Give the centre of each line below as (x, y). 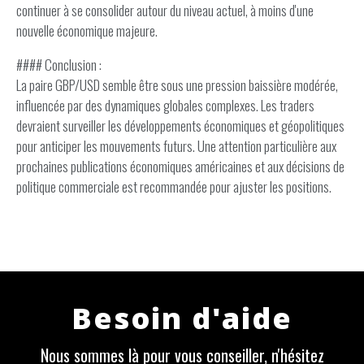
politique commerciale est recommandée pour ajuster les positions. (174, 186)
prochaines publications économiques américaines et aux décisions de (180, 166)
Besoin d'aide (182, 318)
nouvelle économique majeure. (87, 30)
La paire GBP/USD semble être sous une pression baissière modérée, (177, 85)
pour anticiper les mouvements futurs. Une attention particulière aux (176, 146)
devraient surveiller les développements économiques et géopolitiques (180, 126)
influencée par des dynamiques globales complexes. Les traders (165, 105)
